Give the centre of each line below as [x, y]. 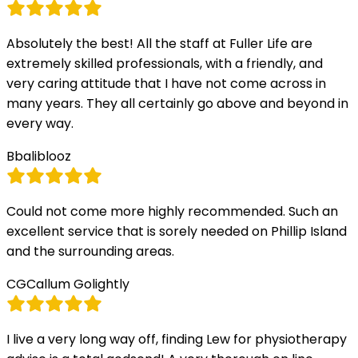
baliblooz [43, 156]
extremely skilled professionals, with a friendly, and [165, 63]
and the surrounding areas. [90, 251]
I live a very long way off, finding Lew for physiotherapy [177, 339]
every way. [40, 123]
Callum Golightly [78, 284]
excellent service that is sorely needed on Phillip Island [177, 231]
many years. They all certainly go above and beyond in [177, 103]
